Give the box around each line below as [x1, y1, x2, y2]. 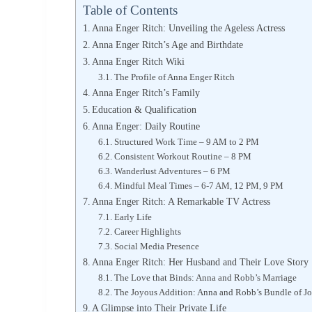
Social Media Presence [114, 240, 199, 251]
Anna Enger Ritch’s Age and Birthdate [92, 38, 244, 50]
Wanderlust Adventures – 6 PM [114, 165, 231, 176]
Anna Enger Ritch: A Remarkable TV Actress [92, 195, 271, 207]
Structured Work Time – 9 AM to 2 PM [114, 136, 259, 147]
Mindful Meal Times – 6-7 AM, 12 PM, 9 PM [114, 180, 283, 191]
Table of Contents [82, 2, 178, 17]
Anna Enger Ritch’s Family [92, 86, 201, 98]
